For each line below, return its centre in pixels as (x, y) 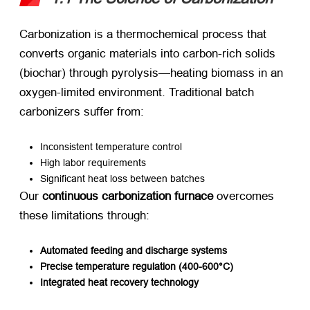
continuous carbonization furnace (128, 196)
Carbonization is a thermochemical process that (143, 34)
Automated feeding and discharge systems (134, 250)
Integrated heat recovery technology (119, 282)
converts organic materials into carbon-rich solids (147, 53)
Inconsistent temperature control (111, 146)
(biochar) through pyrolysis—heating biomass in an (151, 73)
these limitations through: (84, 215)
